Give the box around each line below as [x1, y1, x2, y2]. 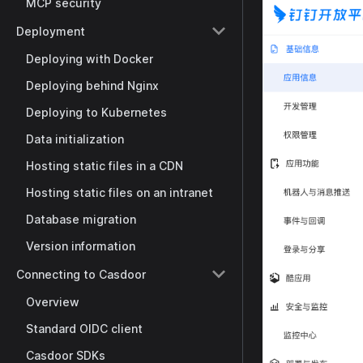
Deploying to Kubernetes [26, 105, 167, 119]
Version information [26, 239, 135, 253]
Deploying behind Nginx [26, 79, 159, 92]
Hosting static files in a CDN [26, 159, 183, 173]
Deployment [16, 23, 85, 38]
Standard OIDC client [26, 322, 143, 335]
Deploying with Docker [26, 52, 153, 66]
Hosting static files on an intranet [26, 186, 213, 199]
